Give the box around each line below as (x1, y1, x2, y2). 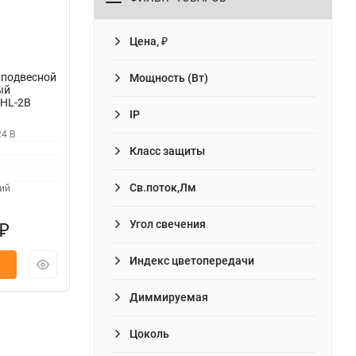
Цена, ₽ (130, 34, 168, 48)
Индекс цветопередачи (130, 253, 254, 267)
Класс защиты (130, 144, 205, 157)
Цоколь (130, 327, 169, 340)
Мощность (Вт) (130, 71, 208, 84)
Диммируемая (130, 290, 208, 304)
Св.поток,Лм (130, 180, 196, 194)
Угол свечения (130, 217, 206, 230)
